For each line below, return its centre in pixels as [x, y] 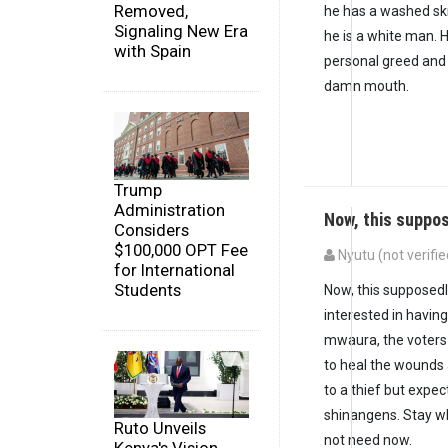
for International [174, 269]
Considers [151, 229]
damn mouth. [366, 85]
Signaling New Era [181, 31]
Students [147, 289]
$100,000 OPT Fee [181, 249]
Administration [169, 209]
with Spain [152, 51]
